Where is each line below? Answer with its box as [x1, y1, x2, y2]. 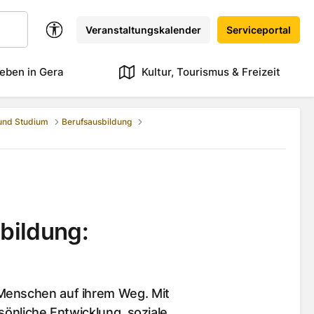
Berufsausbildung [62, 116, 132, 128]
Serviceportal [226, 23, 292, 36]
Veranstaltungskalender [86, 23, 202, 36]
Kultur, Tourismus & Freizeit [142, 65, 280, 78]
